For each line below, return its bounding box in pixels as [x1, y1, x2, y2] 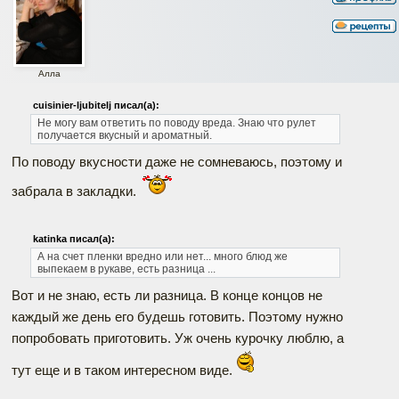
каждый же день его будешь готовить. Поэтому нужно [12, 309, 343, 325]
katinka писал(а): [32, 233, 115, 245]
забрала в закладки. [12, 183, 140, 199]
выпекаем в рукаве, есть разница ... [37, 263, 216, 276]
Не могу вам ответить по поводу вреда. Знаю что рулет [37, 117, 316, 130]
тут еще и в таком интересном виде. [12, 362, 236, 379]
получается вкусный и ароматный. [37, 129, 212, 142]
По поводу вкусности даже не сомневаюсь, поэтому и [12, 154, 342, 170]
